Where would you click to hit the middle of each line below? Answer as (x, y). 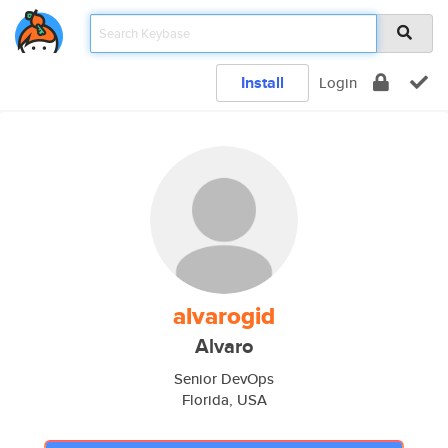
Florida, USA (224, 399)
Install (262, 82)
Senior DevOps (224, 378)
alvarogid (224, 316)
